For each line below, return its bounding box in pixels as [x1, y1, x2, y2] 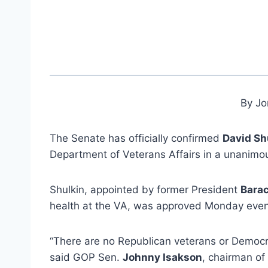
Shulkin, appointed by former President [50, 183, 240, 196]
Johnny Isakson [123, 251, 202, 263]
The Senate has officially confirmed [50, 132, 223, 144]
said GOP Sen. [50, 251, 123, 263]
